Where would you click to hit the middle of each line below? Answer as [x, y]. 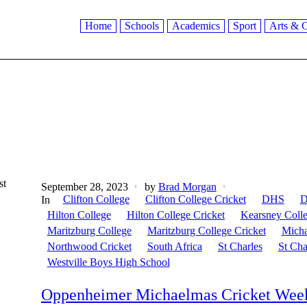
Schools [142, 26]
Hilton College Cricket [175, 215]
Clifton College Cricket [195, 199]
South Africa [174, 247]
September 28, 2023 [84, 187]
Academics [196, 26]
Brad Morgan [187, 187]
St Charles [240, 247]
